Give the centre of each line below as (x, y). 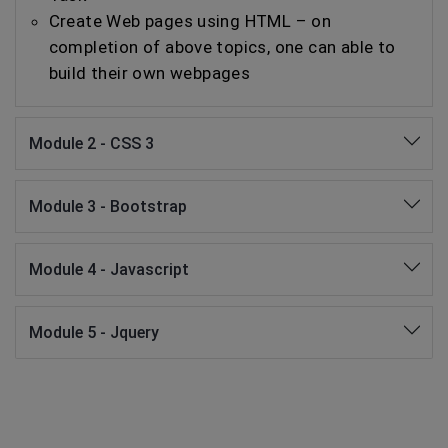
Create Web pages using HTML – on (190, 21)
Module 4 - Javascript (108, 269)
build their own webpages (149, 73)
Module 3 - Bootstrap (107, 206)
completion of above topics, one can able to (222, 47)
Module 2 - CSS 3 (91, 143)
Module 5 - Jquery (93, 332)
